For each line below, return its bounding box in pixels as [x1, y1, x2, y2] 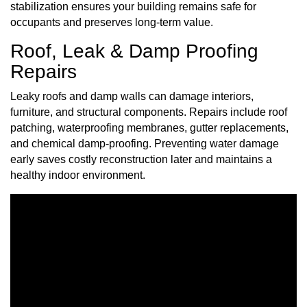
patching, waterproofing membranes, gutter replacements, [10, 121, 288, 134]
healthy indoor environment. [10, 169, 145, 181]
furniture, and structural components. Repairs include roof [10, 106, 287, 118]
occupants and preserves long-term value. [10, 16, 213, 28]
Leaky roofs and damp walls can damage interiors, [10, 90, 254, 102]
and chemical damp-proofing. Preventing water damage [10, 137, 279, 149]
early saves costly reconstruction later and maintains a [10, 153, 272, 165]
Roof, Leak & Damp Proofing [10, 40, 258, 62]
